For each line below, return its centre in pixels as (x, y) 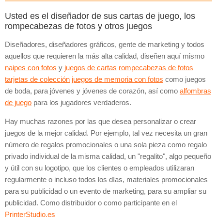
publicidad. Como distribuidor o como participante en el (91, 203)
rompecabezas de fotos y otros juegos (78, 26)
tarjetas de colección (37, 79)
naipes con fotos (31, 68)
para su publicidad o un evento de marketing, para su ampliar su (106, 191)
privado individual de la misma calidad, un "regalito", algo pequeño (108, 156)
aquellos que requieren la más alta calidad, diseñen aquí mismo (105, 56)
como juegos (185, 79)
